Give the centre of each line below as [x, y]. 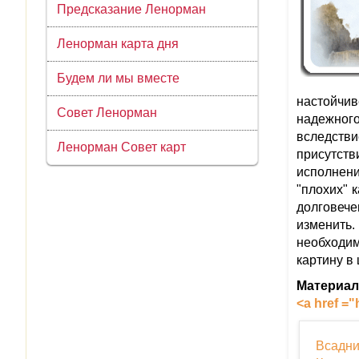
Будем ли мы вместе [118, 78]
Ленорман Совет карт [121, 147]
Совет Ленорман [107, 113]
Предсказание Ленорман [131, 9]
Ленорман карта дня [118, 44]
